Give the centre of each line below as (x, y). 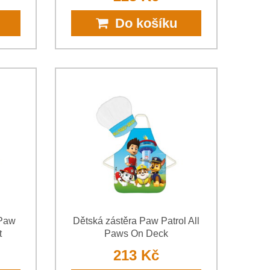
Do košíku (142, 24)
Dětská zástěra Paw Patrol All (136, 221)
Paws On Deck (136, 234)
